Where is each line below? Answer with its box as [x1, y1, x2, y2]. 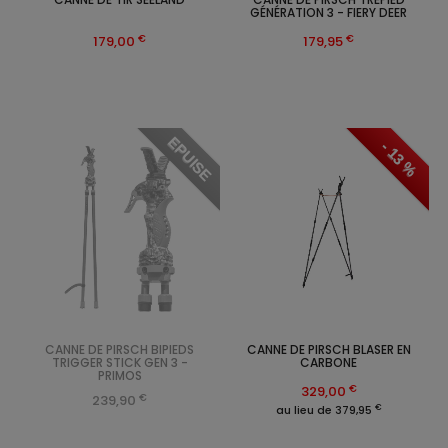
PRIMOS [97, 367, 142, 385]
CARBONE [300, 354, 357, 372]
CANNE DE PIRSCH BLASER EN [246, 341, 411, 359]
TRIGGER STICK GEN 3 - [51, 354, 188, 372]
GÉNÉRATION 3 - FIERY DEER [250, 4, 407, 22]
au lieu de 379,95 [275, 402, 375, 419]
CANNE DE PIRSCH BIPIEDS [45, 341, 194, 359]
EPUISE [164, 133, 216, 185]
